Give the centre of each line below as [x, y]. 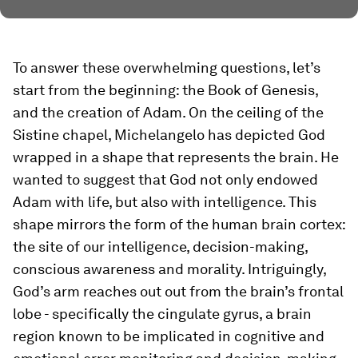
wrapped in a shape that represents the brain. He [176, 157]
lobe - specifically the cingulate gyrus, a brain [162, 314]
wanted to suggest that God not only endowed [165, 179]
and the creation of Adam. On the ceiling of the [168, 112]
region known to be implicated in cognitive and [169, 336]
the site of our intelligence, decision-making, [160, 247]
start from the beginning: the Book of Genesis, [165, 90]
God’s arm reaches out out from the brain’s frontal [178, 291]
